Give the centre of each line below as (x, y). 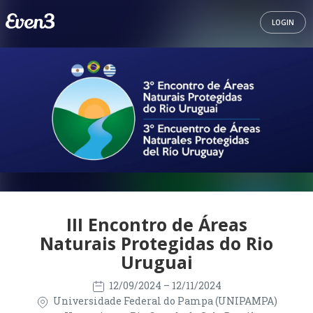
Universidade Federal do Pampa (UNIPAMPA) (164, 301)
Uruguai (156, 262)
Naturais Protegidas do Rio (156, 243)
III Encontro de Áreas (156, 224)
